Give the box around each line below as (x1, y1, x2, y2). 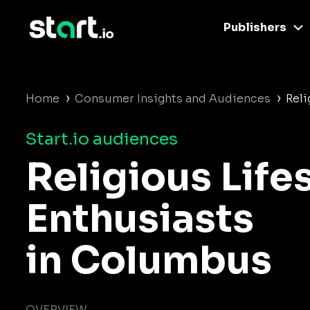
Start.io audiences (26, 129, 178, 149)
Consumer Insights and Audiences (75, 91, 271, 106)
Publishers (223, 20, 286, 35)
